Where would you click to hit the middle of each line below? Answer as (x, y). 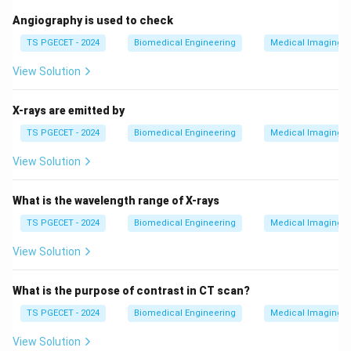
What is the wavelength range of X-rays (116, 201)
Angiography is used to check (93, 21)
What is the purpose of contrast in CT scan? (131, 291)
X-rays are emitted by (69, 111)
